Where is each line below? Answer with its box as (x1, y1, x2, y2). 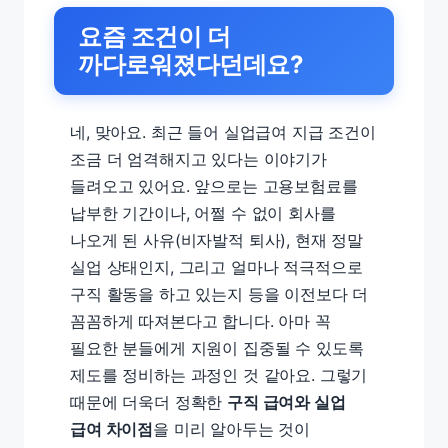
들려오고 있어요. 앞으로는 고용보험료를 (70, 176, 358, 196)
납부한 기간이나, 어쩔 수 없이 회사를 (70, 203, 336, 223)
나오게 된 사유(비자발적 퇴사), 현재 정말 (70, 230, 364, 250)
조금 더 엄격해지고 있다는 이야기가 (70, 149, 327, 169)
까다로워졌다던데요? (78, 50, 304, 79)
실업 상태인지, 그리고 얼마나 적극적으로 (70, 257, 363, 277)
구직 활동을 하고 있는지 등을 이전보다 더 (70, 284, 369, 304)
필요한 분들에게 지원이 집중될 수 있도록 (70, 338, 364, 358)
